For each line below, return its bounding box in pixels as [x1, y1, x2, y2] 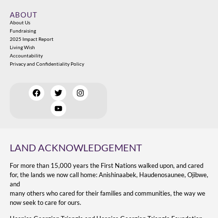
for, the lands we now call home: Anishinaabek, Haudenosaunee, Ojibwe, [10, 170, 208, 179]
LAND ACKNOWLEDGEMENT [10, 142, 142, 153]
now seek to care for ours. [10, 198, 81, 206]
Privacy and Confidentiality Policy [10, 60, 84, 67]
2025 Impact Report [10, 36, 54, 42]
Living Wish [10, 44, 35, 50]
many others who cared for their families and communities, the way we [10, 189, 205, 197]
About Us [10, 19, 30, 25]
